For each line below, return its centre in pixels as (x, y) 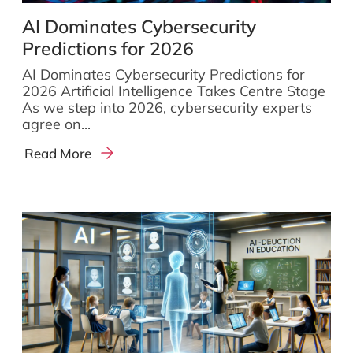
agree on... (56, 124)
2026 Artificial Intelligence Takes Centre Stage (174, 91)
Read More (58, 153)
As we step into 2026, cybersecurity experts (167, 108)
